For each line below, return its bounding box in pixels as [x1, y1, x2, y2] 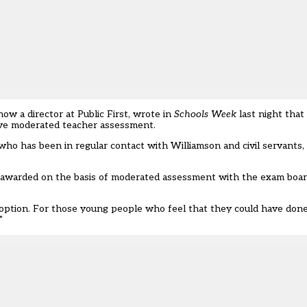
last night [236, 108, 282, 121]
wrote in [133, 108, 174, 121]
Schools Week [174, 108, 236, 121]
